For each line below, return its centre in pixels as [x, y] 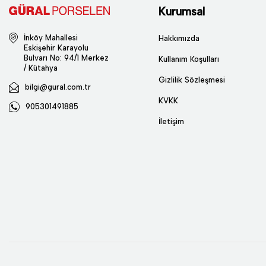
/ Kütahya [41, 68]
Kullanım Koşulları [189, 59]
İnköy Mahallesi [51, 37]
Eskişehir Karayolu [56, 47]
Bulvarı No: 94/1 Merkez [66, 58]
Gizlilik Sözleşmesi [192, 80]
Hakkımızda [179, 38]
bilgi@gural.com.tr [58, 87]
